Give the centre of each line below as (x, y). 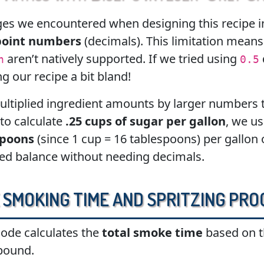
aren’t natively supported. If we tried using (122, 59)
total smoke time (152, 232)
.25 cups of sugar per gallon (145, 121)
